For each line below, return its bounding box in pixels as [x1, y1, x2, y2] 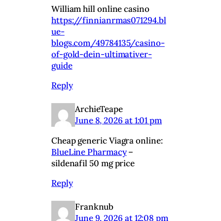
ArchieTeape [75, 103, 123, 114]
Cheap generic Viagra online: [51, 135, 163, 146]
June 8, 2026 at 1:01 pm [75, 114, 162, 126]
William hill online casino [51, 3, 149, 14]
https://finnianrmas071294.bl [51, 14, 166, 26]
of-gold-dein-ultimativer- [51, 48, 152, 60]
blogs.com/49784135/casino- [51, 37, 165, 48]
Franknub [75, 201, 114, 212]
